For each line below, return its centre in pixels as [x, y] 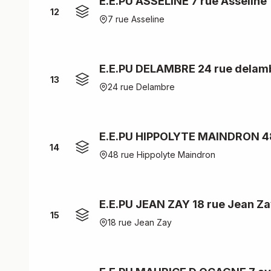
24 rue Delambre [141, 87]
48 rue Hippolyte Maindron [162, 155]
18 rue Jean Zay [140, 222]
